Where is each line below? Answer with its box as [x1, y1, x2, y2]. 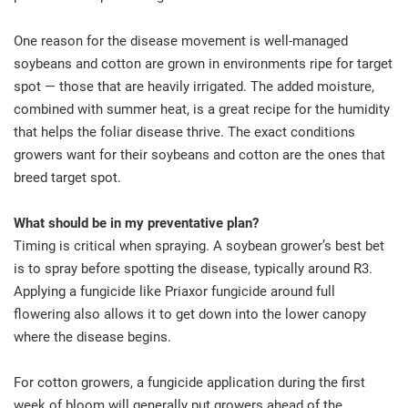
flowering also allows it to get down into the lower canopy [14, 305, 366, 322]
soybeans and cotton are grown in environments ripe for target [14, 55, 393, 72]
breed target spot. [14, 168, 121, 186]
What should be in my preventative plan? [14, 214, 259, 231]
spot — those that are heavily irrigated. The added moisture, [14, 77, 374, 95]
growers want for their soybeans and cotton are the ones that [14, 146, 385, 163]
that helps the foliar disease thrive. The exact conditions [14, 123, 355, 140]
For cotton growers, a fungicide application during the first [14, 373, 365, 391]
